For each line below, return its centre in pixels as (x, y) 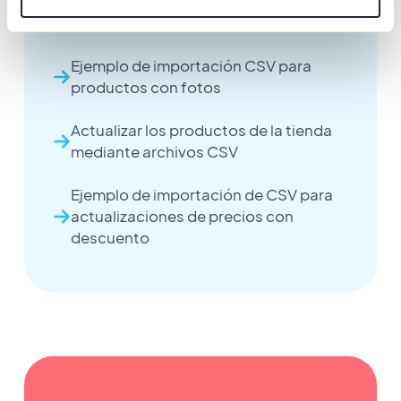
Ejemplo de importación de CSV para (201, 194)
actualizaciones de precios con (182, 216)
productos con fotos (145, 87)
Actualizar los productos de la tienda (201, 130)
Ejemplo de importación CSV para (191, 65)
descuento (110, 237)
